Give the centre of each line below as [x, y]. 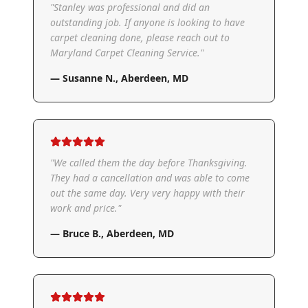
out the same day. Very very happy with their [147, 192]
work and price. [84, 208]
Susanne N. [89, 78]
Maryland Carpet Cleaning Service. [125, 52]
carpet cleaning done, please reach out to [140, 37]
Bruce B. [82, 233]
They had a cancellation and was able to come [150, 177]
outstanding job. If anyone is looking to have [147, 22]
